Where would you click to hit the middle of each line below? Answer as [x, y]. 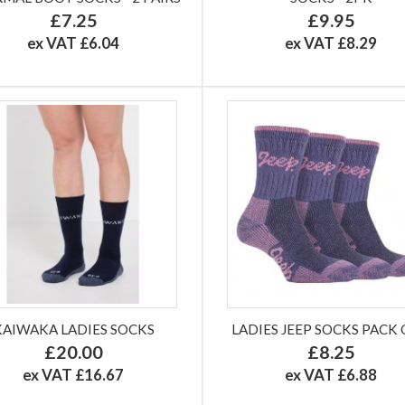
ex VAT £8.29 [331, 42]
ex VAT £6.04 [74, 42]
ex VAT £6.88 [331, 374]
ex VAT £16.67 [74, 374]
